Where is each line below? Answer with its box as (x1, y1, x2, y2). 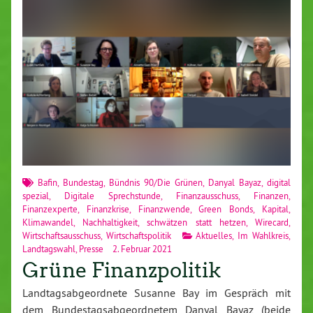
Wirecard (255, 217, 289, 228)
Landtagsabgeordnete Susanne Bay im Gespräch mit (22, 286, 291, 300)
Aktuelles (196, 230, 233, 242)
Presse (79, 243, 103, 255)
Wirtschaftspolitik (105, 230, 171, 242)
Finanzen (254, 190, 289, 202)
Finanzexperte (22, 203, 78, 215)
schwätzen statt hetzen (147, 217, 246, 228)
